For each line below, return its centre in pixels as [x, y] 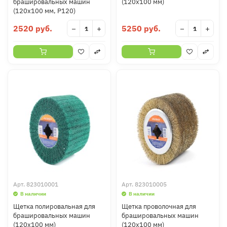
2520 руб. [33, 28]
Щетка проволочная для [159, 206]
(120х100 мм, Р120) [44, 11]
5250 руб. [141, 28]
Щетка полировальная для [54, 206]
